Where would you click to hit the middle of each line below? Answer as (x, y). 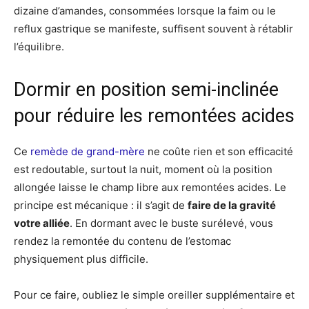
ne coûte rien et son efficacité (219, 151)
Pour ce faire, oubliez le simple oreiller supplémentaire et (154, 295)
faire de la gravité (232, 205)
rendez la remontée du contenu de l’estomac (122, 241)
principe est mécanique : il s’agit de (101, 205)
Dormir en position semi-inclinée (146, 89)
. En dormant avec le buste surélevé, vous (171, 223)
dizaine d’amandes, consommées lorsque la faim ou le (145, 10)
